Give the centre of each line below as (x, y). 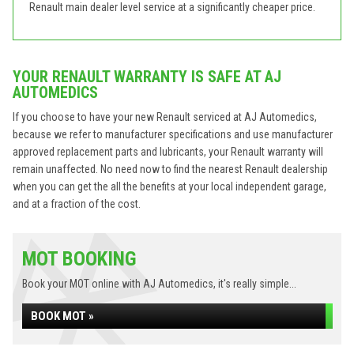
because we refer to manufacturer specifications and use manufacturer (173, 134)
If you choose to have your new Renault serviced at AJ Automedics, (165, 117)
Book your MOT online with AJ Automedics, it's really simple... (159, 284)
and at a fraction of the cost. (77, 204)
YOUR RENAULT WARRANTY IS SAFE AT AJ (147, 77)
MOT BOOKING (79, 259)
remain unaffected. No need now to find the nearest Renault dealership (170, 169)
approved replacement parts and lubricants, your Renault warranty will (168, 152)
